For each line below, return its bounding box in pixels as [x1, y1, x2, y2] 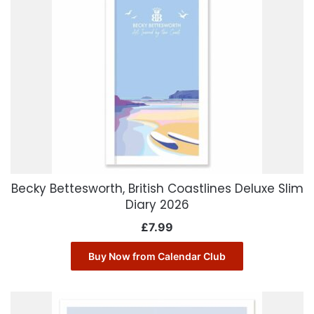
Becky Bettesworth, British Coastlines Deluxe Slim [11, 180, 303, 198]
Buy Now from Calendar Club [88, 250, 226, 263]
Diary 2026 [125, 196, 189, 214]
